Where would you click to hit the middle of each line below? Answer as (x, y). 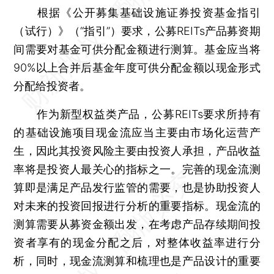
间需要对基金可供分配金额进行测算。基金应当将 (137, 49)
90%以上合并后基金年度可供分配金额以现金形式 (137, 67)
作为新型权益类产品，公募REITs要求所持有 (137, 114)
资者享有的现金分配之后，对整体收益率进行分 (137, 242)
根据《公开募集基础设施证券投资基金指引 (137, 12)
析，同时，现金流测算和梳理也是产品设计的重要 (137, 261)
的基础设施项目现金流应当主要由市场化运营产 (137, 132)
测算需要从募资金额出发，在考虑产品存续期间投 (137, 224)
